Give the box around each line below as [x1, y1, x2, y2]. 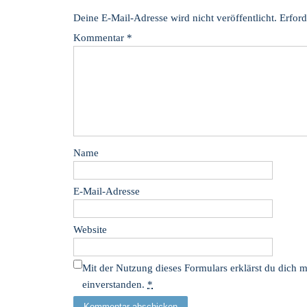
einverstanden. [82, 279, 147, 290]
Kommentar [73, 32, 127, 43]
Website [73, 224, 107, 235]
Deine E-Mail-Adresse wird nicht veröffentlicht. [73, 12, 277, 23]
